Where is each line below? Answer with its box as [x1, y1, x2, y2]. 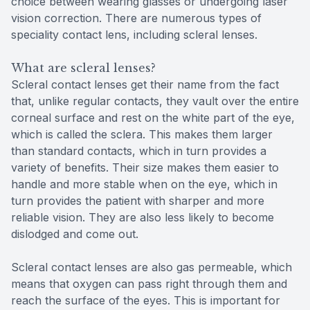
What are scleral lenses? [11, 60, 156, 75]
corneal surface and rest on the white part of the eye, [11, 110, 295, 125]
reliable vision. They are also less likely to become [11, 210, 274, 224]
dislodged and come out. [11, 226, 142, 241]
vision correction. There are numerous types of [11, 10, 262, 25]
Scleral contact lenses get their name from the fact [11, 77, 279, 91]
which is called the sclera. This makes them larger [11, 127, 273, 141]
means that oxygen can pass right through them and [11, 276, 287, 291]
